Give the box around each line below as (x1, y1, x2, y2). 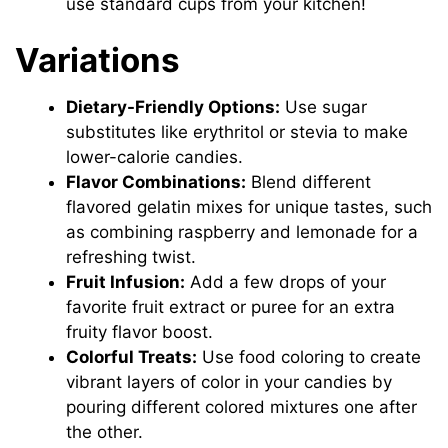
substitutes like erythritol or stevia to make (66, 121, 409, 142)
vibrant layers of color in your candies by (66, 371, 393, 392)
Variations (15, 40, 181, 81)
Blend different (246, 171, 372, 192)
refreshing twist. (66, 246, 197, 267)
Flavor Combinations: (66, 171, 247, 192)
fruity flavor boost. (66, 321, 214, 342)
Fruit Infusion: (66, 271, 186, 292)
